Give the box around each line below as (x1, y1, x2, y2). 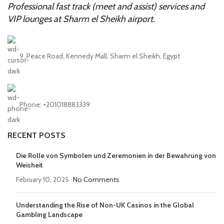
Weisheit (16, 160, 43, 169)
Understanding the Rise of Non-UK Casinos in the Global (16, 200, 194, 209)
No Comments (73, 174, 119, 184)
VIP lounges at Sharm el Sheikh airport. (7, 13, 155, 24)
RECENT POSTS (7, 130, 65, 140)
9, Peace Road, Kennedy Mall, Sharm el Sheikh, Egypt (19, 51, 180, 60)
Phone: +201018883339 (19, 99, 90, 109)
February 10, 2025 (16, 174, 69, 184)
